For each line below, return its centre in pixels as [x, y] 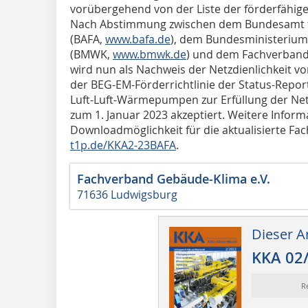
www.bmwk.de [150, 54]
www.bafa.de [138, 39]
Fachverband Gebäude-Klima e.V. [174, 178]
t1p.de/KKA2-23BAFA [123, 145]
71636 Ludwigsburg [127, 194]
